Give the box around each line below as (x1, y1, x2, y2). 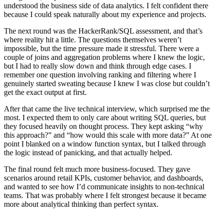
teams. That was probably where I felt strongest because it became (4, 191, 206, 200)
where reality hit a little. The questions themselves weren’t (4, 36, 182, 44)
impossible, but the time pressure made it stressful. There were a (4, 44, 199, 53)
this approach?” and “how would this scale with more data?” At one (4, 131, 212, 140)
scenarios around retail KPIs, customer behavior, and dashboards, (4, 174, 203, 182)
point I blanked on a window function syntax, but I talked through (4, 140, 206, 148)
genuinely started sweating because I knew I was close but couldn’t (4, 79, 210, 88)
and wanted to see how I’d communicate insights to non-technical (4, 182, 204, 191)
